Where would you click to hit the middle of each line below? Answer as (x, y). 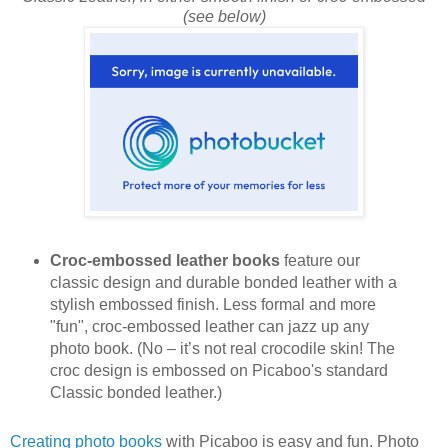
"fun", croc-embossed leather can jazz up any (209, 327)
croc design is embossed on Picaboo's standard (218, 371)
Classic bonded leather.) (135, 393)
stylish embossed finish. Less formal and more (212, 305)
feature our (319, 261)
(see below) (224, 16)
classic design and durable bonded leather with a (223, 283)
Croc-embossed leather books (164, 261)
